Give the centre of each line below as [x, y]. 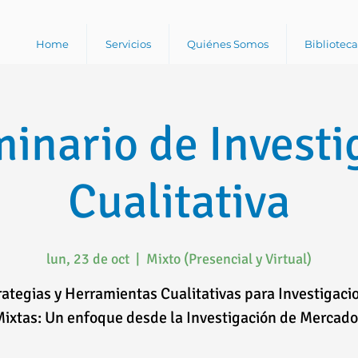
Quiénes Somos [228, 44]
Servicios [128, 44]
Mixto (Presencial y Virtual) [229, 259]
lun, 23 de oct [88, 259]
